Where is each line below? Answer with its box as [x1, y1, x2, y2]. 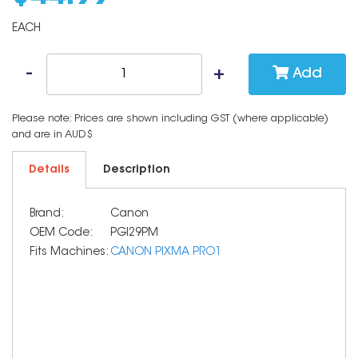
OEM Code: [30, 228, 93, 239]
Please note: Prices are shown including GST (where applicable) [12, 113, 328, 124]
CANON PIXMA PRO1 [110, 247, 221, 258]
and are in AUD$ [12, 129, 93, 140]
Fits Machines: [30, 247, 109, 258]
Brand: [30, 209, 64, 220]
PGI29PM [110, 228, 158, 239]
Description [103, 165, 170, 176]
